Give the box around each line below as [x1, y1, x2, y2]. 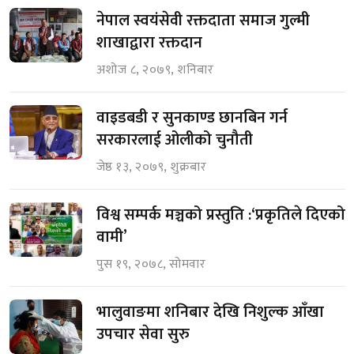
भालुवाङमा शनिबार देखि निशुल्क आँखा [96, 299, 324, 326]
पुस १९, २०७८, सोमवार [96, 254, 206, 276]
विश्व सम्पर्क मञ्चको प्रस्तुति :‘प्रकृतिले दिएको [96, 201, 345, 229]
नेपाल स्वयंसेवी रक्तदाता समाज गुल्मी [96, 7, 310, 35]
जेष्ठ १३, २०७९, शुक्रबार [96, 156, 207, 179]
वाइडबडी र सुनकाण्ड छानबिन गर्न [96, 104, 288, 132]
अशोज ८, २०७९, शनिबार [96, 59, 214, 81]
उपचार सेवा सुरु [96, 321, 190, 348]
